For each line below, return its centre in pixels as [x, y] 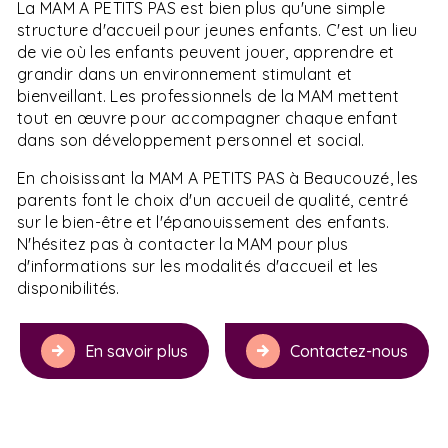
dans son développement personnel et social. [191, 140]
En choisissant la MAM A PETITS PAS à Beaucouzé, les [218, 178]
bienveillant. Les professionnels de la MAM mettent [208, 96]
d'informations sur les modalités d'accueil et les [198, 266]
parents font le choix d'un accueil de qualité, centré [212, 200]
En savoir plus [136, 351]
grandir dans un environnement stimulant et [185, 74]
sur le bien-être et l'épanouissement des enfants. [203, 222]
